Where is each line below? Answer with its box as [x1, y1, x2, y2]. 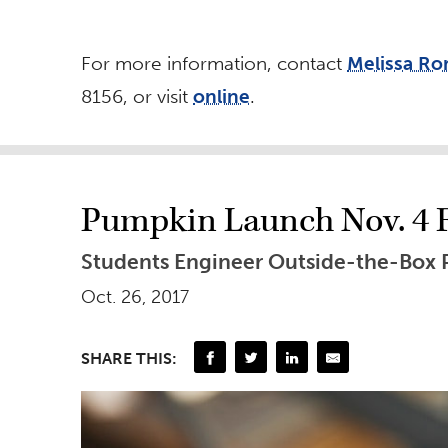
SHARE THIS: [81, 348, 177, 368]
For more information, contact [81, 52, 347, 76]
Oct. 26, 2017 [81, 286, 189, 309]
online [193, 85, 250, 109]
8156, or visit [81, 85, 193, 109]
